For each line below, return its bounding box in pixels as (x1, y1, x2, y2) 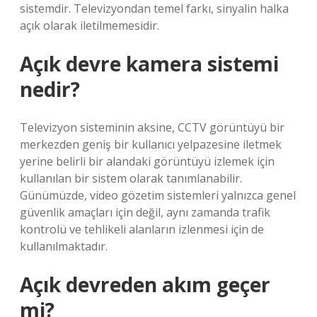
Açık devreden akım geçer (20, 271, 270, 298)
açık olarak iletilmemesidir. (20, 18, 159, 33)
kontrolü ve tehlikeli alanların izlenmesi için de (20, 221, 264, 237)
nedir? (20, 76, 80, 103)
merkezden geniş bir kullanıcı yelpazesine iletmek (20, 137, 282, 152)
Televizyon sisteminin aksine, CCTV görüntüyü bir (20, 120, 284, 135)
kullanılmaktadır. (20, 238, 108, 254)
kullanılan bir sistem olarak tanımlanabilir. (20, 171, 242, 186)
